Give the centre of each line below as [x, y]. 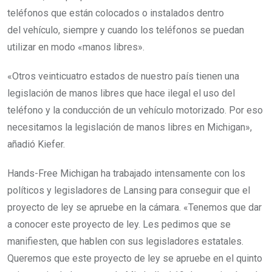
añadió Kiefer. [37, 144]
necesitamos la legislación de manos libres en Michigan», [130, 127]
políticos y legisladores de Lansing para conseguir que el [129, 191]
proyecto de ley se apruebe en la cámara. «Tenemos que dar [134, 208]
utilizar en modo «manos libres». [76, 47]
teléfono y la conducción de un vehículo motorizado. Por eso [135, 110]
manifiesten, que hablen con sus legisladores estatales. [125, 242]
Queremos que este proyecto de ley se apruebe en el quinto [135, 259]
